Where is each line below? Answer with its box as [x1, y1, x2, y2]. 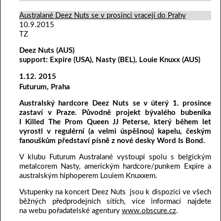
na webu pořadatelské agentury [19, 207, 122, 215]
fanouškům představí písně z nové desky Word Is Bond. [19, 137, 205, 145]
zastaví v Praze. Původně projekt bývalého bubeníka [19, 109, 211, 116]
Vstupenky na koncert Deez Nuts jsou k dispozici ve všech [19, 188, 211, 196]
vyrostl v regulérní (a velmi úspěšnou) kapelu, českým [19, 127, 211, 135]
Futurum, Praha [19, 83, 70, 91]
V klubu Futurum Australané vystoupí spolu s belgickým [19, 153, 211, 161]
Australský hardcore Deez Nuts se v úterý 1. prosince [19, 99, 211, 107]
